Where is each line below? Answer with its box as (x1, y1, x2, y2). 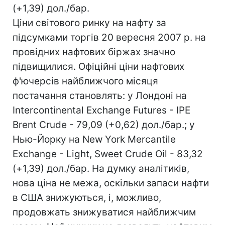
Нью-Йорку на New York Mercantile (13, 134, 176, 145)
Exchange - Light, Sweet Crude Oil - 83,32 (13, 148, 203, 160)
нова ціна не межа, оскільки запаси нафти (13, 177, 209, 189)
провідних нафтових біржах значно (13, 46, 175, 58)
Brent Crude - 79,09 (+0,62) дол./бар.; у (13, 119, 195, 131)
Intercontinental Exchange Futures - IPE (13, 104, 190, 116)
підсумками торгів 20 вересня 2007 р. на (13, 32, 206, 43)
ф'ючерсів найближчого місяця (13, 75, 158, 87)
